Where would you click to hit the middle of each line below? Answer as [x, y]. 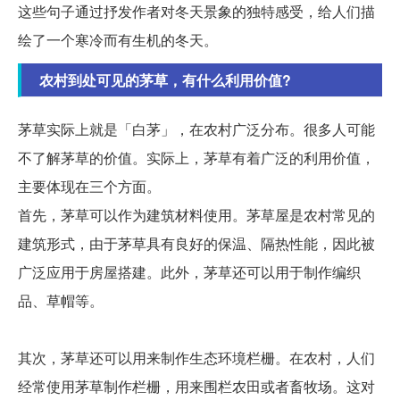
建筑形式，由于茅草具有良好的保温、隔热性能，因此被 [196, 244]
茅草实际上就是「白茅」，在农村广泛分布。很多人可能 [196, 129]
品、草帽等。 [61, 301]
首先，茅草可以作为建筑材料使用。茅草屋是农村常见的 [196, 215]
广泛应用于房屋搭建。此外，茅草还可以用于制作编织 [189, 272]
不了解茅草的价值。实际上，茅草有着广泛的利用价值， [196, 158]
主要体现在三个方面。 [89, 187]
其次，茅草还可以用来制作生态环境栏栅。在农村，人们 [196, 358]
